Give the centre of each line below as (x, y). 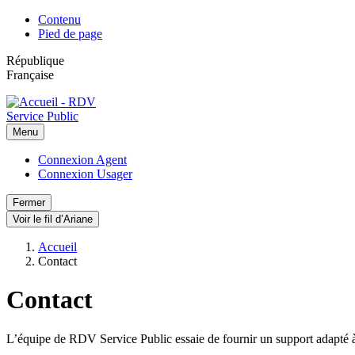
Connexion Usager (85, 174)
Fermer (29, 202)
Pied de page (70, 34)
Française (30, 75)
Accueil (57, 247)
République (35, 61)
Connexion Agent (82, 160)
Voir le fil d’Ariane (53, 219)
